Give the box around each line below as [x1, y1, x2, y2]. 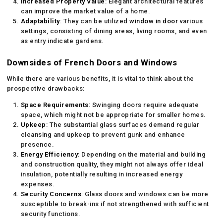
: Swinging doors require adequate [88, 101, 199, 109]
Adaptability [20, 17, 60, 25]
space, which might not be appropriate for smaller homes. [20, 111, 206, 118]
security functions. [20, 210, 81, 218]
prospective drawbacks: [6, 84, 85, 92]
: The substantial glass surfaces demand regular [46, 120, 200, 128]
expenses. [20, 180, 55, 188]
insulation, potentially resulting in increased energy [20, 170, 183, 178]
